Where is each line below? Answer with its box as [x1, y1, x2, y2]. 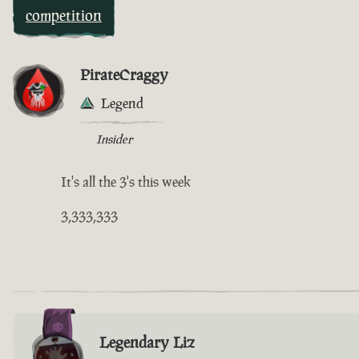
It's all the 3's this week [61, 172, 191, 191]
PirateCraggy [80, 63, 168, 85]
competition [26, 4, 102, 26]
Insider [96, 131, 132, 147]
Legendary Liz [99, 331, 195, 353]
